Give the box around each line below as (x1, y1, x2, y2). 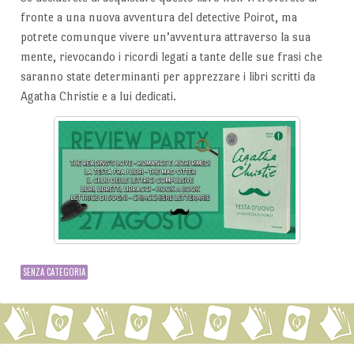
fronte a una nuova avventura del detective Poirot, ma (20, 10, 297, 24)
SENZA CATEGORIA (22, 265, 85, 278)
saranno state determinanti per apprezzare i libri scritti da (20, 70, 315, 84)
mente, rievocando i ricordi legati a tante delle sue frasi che (20, 50, 322, 64)
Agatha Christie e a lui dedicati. (20, 89, 176, 104)
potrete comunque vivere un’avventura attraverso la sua (20, 30, 311, 44)
